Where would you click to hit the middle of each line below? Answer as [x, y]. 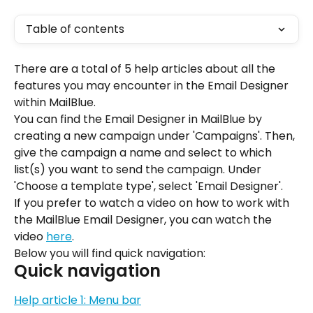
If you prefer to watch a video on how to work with [153, 203]
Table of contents [75, 29]
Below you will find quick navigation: [110, 253]
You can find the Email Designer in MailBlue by [139, 119]
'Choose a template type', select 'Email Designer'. [148, 186]
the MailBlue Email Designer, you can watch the [144, 220]
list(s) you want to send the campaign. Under [139, 169]
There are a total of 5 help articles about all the [146, 69]
